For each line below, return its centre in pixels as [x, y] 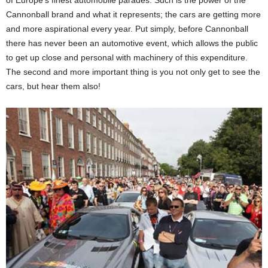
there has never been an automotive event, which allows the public [132, 43]
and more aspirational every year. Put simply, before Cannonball [127, 28]
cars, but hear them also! [53, 86]
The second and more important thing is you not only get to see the [133, 71]
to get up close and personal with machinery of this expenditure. [127, 57]
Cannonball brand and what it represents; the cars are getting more [133, 14]
